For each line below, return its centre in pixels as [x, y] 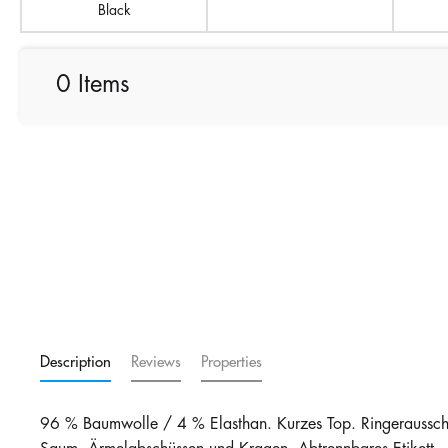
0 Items [93, 84]
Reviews [156, 362]
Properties [231, 362]
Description [75, 362]
